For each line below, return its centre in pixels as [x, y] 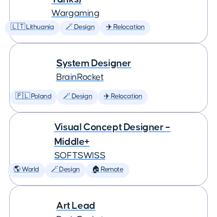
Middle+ [72, 142]
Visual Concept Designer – [112, 127]
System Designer [94, 63]
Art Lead [76, 206]
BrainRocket [80, 77]
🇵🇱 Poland [34, 96]
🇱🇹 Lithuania [32, 27]
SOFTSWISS [80, 156]
